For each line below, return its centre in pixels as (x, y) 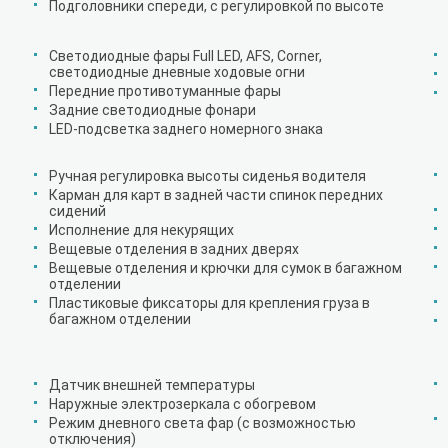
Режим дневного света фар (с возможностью (202, 423)
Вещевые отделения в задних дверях (174, 249)
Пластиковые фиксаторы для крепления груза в (209, 303)
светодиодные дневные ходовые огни (177, 72)
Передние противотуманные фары (165, 91)
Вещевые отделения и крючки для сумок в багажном (225, 268)
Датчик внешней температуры (152, 385)
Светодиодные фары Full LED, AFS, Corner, (185, 56)
